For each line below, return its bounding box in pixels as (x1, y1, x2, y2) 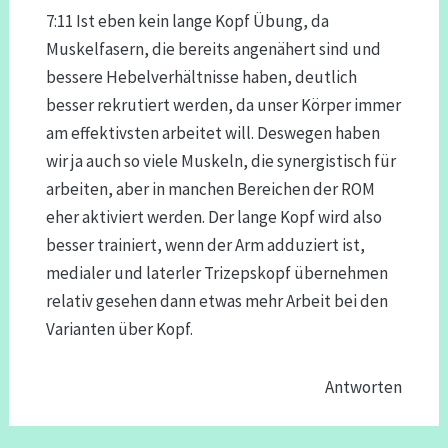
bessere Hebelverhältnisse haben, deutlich (45, 66, 357, 89)
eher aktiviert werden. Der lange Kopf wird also (45, 206, 382, 229)
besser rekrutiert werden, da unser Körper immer (45, 94, 401, 117)
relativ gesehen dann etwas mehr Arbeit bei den (45, 290, 388, 313)
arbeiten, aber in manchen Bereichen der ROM (45, 178, 375, 201)
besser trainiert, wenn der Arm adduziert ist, (45, 234, 365, 257)
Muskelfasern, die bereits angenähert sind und (45, 38, 381, 61)
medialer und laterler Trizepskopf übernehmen (45, 262, 388, 285)
